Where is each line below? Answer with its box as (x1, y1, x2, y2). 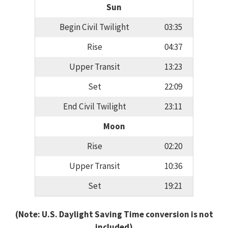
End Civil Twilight (63, 101, 126, 112)
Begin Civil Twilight (60, 21, 129, 33)
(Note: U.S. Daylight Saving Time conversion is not (15, 208, 213, 220)
